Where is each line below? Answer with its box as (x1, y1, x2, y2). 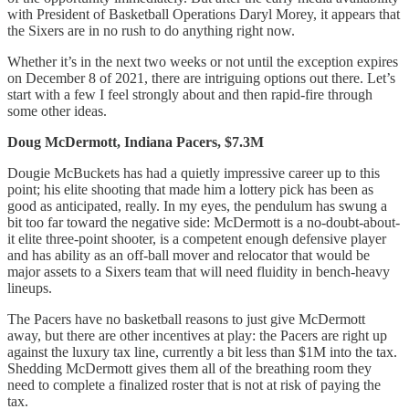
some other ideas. (7, 102, 107, 119)
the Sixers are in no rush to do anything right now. (7, 22, 295, 38)
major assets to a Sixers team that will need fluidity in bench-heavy (7, 263, 390, 279)
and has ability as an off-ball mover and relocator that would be (7, 246, 370, 263)
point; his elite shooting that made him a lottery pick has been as (7, 181, 373, 197)
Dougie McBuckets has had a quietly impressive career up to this (7, 164, 380, 181)
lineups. (7, 279, 52, 296)
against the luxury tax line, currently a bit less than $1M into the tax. (7, 343, 397, 360)
